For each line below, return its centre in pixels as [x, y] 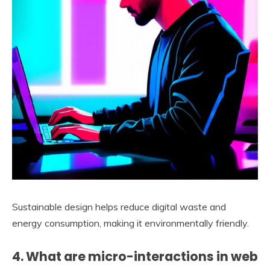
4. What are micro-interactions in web [135, 257]
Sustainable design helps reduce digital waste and [119, 207]
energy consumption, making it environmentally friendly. [130, 223]
